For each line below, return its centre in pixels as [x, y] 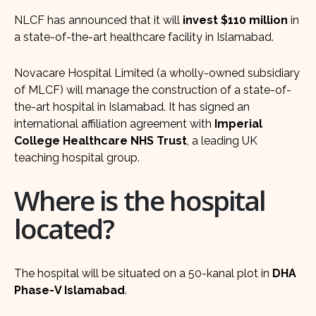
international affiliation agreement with [114, 124]
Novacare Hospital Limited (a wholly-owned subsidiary [157, 73]
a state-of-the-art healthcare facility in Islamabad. [144, 37]
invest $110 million [235, 20]
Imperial [238, 124]
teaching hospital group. [77, 158]
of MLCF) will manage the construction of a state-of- [153, 90]
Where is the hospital [140, 201]
